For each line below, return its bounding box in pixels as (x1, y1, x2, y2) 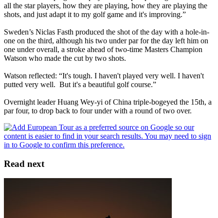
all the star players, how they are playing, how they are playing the (4, 1, 207, 10)
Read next (4, 158, 44, 169)
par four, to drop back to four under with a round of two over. (4, 106, 192, 115)
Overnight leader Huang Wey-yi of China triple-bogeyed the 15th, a (4, 97, 212, 106)
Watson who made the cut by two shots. (4, 54, 126, 62)
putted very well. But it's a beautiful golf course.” (4, 80, 156, 89)
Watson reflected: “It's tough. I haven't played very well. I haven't (4, 71, 204, 80)
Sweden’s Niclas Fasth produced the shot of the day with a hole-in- (4, 27, 209, 36)
